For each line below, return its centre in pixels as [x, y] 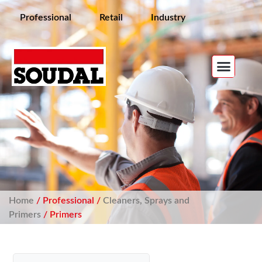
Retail [111, 18]
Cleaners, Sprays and [146, 200]
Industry [168, 18]
